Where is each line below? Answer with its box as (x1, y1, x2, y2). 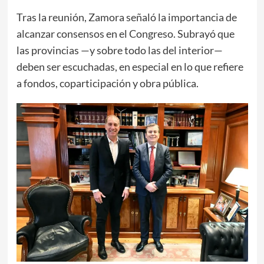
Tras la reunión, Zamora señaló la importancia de (16, 10, 237, 24)
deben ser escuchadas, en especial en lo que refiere (16, 60, 243, 73)
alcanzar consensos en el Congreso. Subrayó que (16, 27, 235, 40)
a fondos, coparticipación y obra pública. (16, 76, 199, 90)
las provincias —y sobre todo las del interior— (16, 43, 223, 57)
